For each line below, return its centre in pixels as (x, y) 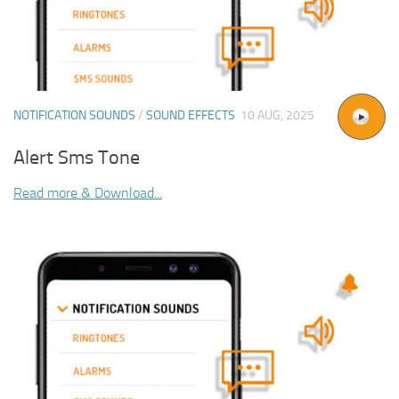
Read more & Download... (88, 193)
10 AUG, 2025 (277, 116)
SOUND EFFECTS (191, 116)
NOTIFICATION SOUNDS (74, 116)
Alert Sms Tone (77, 158)
